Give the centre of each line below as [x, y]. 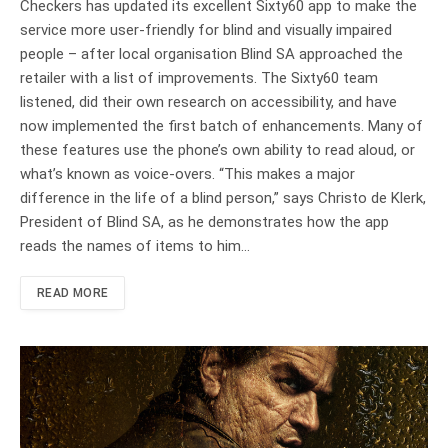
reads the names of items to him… [135, 245]
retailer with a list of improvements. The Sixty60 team [199, 77]
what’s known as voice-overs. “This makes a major [187, 173]
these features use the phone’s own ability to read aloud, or [217, 149]
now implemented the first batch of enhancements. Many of [221, 125]
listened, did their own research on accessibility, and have [208, 101]
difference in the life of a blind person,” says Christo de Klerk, [223, 197]
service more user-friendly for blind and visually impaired [206, 29]
